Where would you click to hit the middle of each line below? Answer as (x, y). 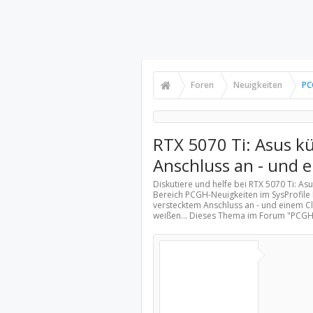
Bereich (169, 195)
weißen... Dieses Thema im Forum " (221, 216)
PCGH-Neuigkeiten (221, 195)
